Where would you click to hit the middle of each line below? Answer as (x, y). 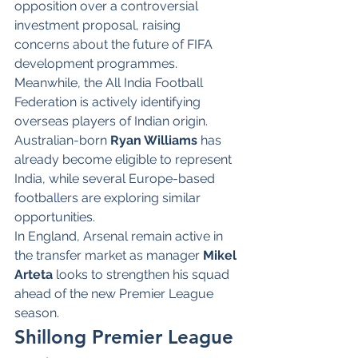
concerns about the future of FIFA (115, 44)
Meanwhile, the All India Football (110, 82)
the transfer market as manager (109, 255)
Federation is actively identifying (109, 101)
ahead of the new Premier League (115, 293)
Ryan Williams (154, 140)
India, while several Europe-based (116, 178)
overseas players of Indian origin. (113, 121)
